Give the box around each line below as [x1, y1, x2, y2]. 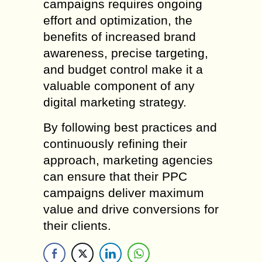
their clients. [43, 219, 111, 232]
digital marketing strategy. [43, 95, 187, 109]
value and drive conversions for [43, 202, 219, 216]
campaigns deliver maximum [43, 186, 204, 199]
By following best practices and [43, 120, 217, 134]
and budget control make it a [43, 63, 203, 76]
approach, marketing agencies [43, 153, 213, 167]
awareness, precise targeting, [43, 46, 208, 60]
